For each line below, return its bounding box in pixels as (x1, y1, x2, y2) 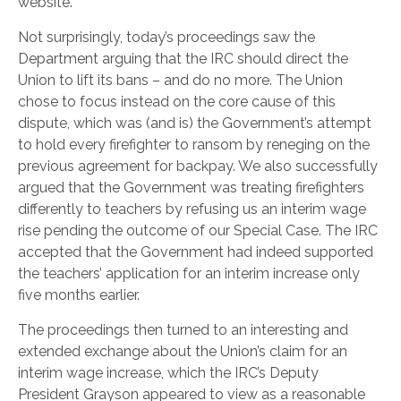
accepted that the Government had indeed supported (18, 243, 373, 260)
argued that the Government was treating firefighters (18, 179, 364, 196)
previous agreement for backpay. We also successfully (18, 158, 378, 175)
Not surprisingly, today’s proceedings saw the (18, 29, 315, 46)
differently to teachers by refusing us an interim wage (18, 200, 366, 218)
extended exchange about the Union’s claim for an (18, 343, 347, 360)
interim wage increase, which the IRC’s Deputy (18, 364, 319, 381)
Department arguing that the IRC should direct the (18, 50, 348, 67)
